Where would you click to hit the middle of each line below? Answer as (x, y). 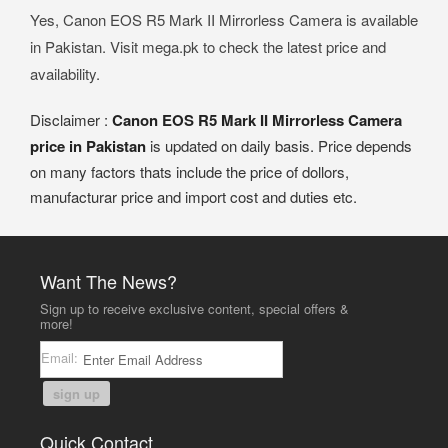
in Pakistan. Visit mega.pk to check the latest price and (208, 47)
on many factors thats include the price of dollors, (189, 172)
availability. (65, 74)
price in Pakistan (88, 146)
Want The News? (109, 281)
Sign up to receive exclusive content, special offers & (195, 309)
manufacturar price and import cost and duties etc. (193, 197)
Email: (62, 358)
